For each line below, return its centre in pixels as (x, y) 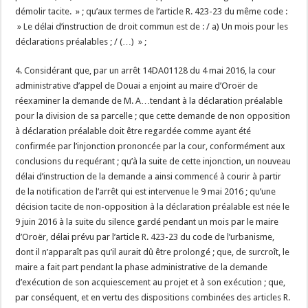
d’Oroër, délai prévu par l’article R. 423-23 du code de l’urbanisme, (145, 237)
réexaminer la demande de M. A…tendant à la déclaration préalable (149, 101)
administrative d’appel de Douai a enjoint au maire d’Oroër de (137, 86)
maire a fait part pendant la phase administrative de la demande (142, 267)
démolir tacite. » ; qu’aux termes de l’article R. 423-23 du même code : (152, 11)
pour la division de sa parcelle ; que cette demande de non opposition (153, 116)
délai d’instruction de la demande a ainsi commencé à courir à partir (148, 176)
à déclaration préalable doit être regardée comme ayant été (133, 131)
